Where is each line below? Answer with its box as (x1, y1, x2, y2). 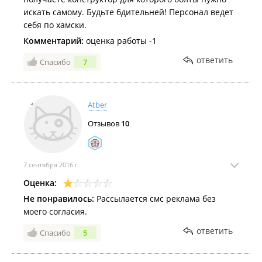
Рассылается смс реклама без (94, 193, 216, 204)
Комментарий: (23, 35, 84, 46)
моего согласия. (23, 206, 87, 217)
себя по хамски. (23, 19, 87, 30)
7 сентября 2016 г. (23, 160, 80, 169)
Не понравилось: (23, 193, 94, 204)
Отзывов (88, 118, 121, 129)
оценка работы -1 (84, 35, 157, 46)
